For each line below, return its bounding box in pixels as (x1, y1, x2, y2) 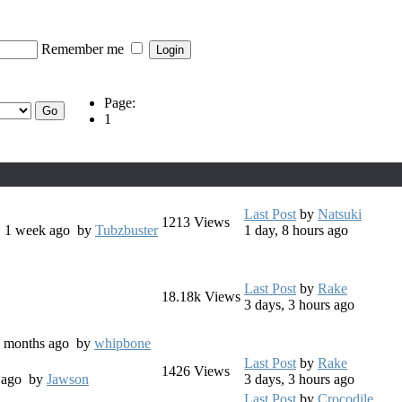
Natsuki (318, 206, 362, 223)
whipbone (94, 336, 151, 352)
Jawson (47, 371, 89, 388)
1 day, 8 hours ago (244, 223, 348, 239)
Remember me (41, 40, 127, 57)
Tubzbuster (95, 223, 158, 239)
